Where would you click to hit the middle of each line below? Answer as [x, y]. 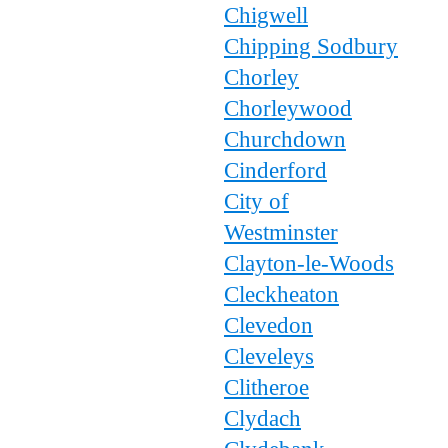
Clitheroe [266, 387]
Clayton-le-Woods [309, 263]
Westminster [281, 232]
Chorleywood [288, 108]
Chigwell [266, 15]
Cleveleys [269, 356]
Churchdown [285, 139]
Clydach [262, 418]
